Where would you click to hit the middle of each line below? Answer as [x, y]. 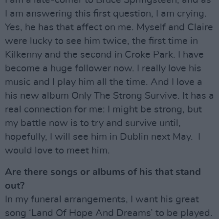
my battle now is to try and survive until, [93, 123]
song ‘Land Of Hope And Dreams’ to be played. [109, 213]
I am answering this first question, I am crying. [106, 13]
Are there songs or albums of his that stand [103, 172]
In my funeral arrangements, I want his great [102, 199]
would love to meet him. [57, 150]
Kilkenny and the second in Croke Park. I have [104, 55]
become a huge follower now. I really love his [103, 68]
